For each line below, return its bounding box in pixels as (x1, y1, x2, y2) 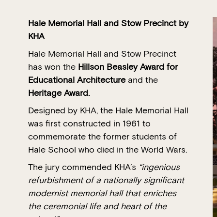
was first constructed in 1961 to (28, 118, 151, 129)
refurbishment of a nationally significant (28, 174, 184, 186)
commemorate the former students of (28, 131, 177, 142)
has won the (28, 61, 78, 73)
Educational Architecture (28, 74, 125, 86)
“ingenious (139, 161, 180, 173)
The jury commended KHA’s (28, 161, 139, 173)
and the (125, 74, 158, 86)
